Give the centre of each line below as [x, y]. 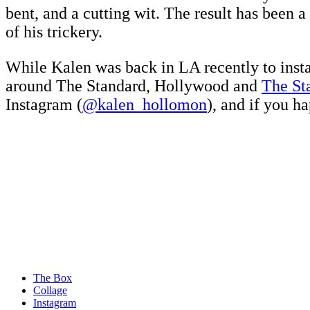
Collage [50, 291]
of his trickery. [54, 32]
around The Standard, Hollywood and [134, 86]
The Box [53, 278]
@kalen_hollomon [145, 105]
